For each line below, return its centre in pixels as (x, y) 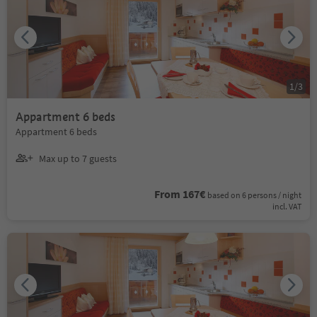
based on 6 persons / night (254, 195)
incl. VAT (287, 206)
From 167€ (180, 194)
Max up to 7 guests (78, 158)
